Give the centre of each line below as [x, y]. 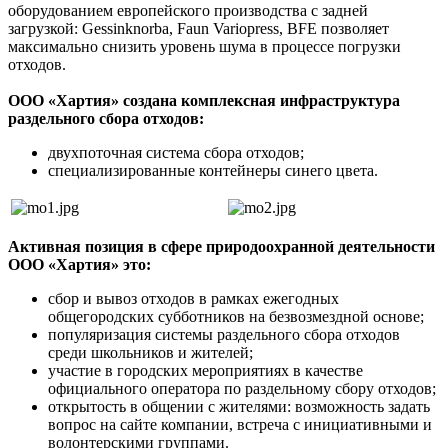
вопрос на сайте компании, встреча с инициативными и [240, 424]
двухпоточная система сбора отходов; [178, 152]
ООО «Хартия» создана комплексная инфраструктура [204, 100]
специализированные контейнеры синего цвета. [213, 170]
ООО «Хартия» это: [81, 264]
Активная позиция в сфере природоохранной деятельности [221, 246]
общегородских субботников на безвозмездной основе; [238, 316]
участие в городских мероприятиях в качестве [205, 370]
